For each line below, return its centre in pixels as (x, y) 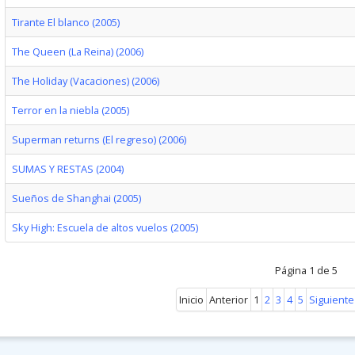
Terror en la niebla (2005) (70, 110)
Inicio (192, 300)
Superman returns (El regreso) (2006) (99, 139)
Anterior (229, 300)
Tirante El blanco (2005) (65, 22)
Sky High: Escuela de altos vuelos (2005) (105, 227)
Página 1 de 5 (306, 270)
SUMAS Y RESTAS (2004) (67, 169)
